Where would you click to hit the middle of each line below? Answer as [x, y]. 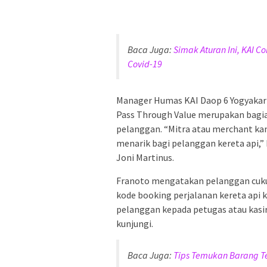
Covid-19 [145, 63]
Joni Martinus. [145, 157]
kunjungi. [135, 223]
